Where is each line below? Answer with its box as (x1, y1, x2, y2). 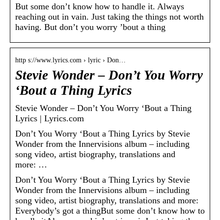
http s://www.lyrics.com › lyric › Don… (15, 56, 126, 64)
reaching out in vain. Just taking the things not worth (15, 12, 204, 22)
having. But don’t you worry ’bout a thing (15, 22, 165, 32)
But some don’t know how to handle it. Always (15, 1, 184, 12)
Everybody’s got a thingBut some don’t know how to (15, 206, 205, 216)
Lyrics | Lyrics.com (15, 113, 84, 124)
